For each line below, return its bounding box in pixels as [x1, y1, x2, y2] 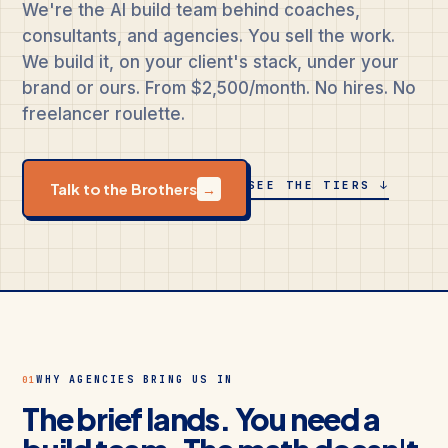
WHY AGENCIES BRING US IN [36, 372, 234, 386]
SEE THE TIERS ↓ [248, 178, 390, 193]
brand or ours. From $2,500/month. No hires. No [22, 78, 416, 98]
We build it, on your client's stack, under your [22, 52, 399, 72]
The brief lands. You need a [22, 399, 380, 438]
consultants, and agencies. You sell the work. [22, 26, 395, 46]
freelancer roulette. [22, 104, 185, 124]
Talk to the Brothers [49, 178, 197, 198]
